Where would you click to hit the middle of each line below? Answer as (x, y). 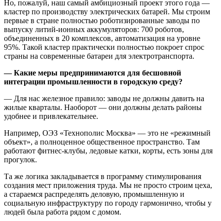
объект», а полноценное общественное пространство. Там (102, 142)
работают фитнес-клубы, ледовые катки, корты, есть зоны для (108, 151)
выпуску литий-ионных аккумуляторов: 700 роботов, (94, 30)
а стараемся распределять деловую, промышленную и (94, 194)
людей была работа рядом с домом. (63, 212)
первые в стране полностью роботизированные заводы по (102, 21)
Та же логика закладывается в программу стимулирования (103, 177)
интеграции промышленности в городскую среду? (93, 82)
